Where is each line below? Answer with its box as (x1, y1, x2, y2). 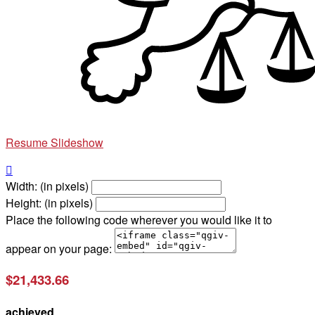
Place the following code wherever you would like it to (6, 212, 272, 229)
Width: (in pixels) (6, 178, 89, 195)
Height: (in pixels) (6, 195, 93, 212)
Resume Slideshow (6, 134, 103, 151)
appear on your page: (6, 240, 112, 257)
